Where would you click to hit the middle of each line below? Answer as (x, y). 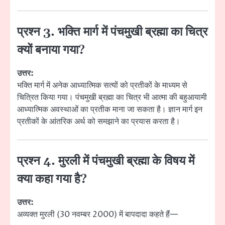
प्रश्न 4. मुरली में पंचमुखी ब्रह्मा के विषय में (106, 161)
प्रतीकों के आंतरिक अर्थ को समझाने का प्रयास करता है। (99, 121)
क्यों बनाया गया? (51, 50)
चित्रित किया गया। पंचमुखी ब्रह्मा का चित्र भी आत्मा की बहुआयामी (112, 97)
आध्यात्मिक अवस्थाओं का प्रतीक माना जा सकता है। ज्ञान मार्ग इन (110, 109)
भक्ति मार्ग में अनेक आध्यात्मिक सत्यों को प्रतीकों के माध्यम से (102, 85)
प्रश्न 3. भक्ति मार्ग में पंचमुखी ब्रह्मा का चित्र (112, 32)
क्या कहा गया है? (52, 179)
